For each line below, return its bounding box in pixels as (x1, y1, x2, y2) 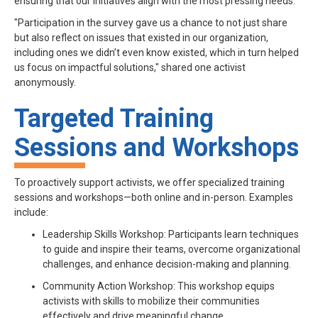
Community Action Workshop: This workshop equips (43, 280, 275, 292)
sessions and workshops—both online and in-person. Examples (14, 192, 293, 204)
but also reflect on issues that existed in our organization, (14, 32, 268, 44)
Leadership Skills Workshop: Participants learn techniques (43, 229, 299, 241)
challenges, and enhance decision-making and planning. (43, 258, 291, 270)
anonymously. (14, 77, 76, 89)
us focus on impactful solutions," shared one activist (14, 62, 246, 74)
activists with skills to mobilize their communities (43, 295, 260, 307)
